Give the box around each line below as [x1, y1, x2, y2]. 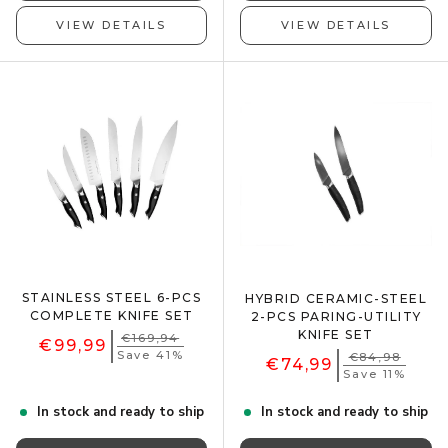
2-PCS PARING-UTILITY [250, 308, 422, 324]
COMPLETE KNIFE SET [29, 307, 194, 323]
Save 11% [343, 366, 407, 381]
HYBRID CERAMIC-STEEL [245, 290, 427, 306]
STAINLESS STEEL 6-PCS [21, 289, 202, 305]
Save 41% [116, 347, 184, 362]
